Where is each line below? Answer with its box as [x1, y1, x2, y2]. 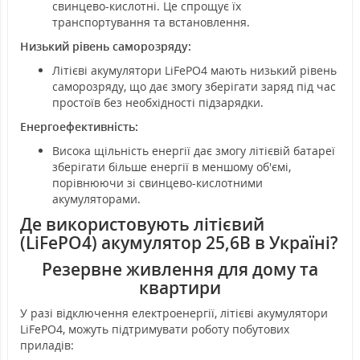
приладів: [20, 337, 74, 353]
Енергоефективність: [20, 118, 138, 134]
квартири [139, 276, 221, 299]
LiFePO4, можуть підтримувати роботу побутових [20, 321, 289, 337]
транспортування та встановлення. [52, 14, 250, 30]
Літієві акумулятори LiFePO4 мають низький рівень [52, 62, 337, 78]
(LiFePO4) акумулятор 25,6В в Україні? [20, 231, 338, 254]
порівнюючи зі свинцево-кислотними [52, 174, 263, 190]
